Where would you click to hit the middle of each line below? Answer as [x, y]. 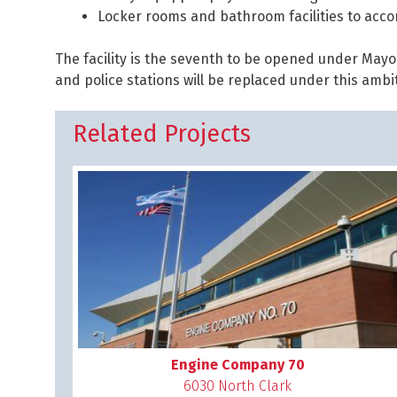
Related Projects [162, 133]
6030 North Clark [237, 385]
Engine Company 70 [237, 364]
